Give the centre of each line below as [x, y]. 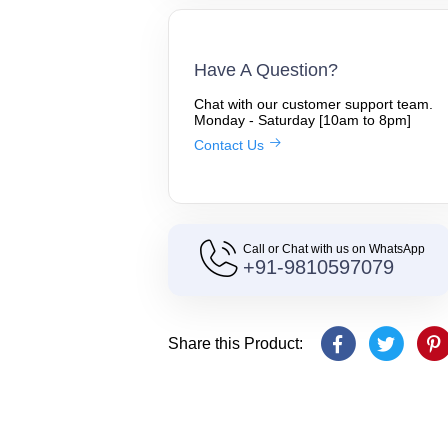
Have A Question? [266, 70]
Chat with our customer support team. [313, 103]
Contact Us [231, 144]
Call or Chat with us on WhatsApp [334, 248]
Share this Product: [235, 343]
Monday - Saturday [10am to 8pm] [302, 119]
